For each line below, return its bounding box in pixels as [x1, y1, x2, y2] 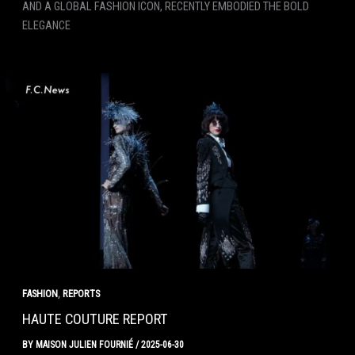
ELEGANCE [21, 17, 71, 32]
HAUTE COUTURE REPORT [21, 311, 168, 328]
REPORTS [62, 288, 100, 300]
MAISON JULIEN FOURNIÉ [35, 338, 136, 350]
